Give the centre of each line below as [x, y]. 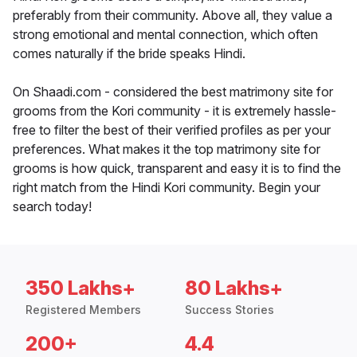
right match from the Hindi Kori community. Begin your [167, 188]
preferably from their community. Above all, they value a [173, 16]
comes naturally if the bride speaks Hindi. [129, 54]
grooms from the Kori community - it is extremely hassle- [175, 111]
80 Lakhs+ [234, 288]
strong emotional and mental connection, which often [165, 35]
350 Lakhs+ [80, 288]
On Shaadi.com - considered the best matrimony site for [173, 92]
